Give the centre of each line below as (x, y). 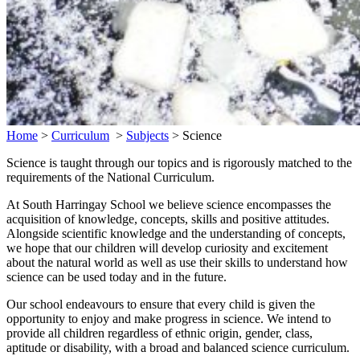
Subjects (147, 135)
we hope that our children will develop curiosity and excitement (167, 247)
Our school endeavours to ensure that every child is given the (161, 304)
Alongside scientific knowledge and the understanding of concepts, (176, 233)
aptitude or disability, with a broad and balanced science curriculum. (178, 347)
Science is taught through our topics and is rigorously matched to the (179, 162)
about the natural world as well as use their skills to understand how (177, 262)
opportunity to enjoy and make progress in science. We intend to (169, 318)
